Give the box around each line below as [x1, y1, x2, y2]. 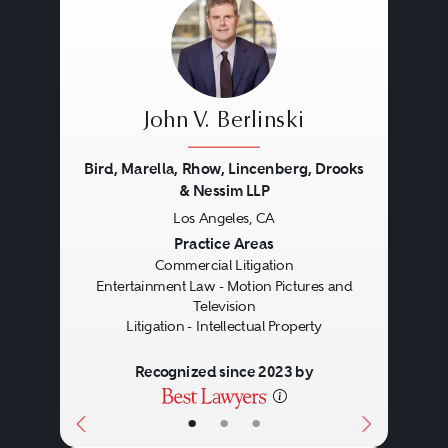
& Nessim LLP [178, 181, 269, 201]
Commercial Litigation [154, 257, 294, 274]
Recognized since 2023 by [134, 362, 314, 382]
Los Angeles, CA [173, 209, 275, 226]
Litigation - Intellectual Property [125, 317, 322, 334]
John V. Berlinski [143, 110, 304, 133]
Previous [74, 210, 162, 237]
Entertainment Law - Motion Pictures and [95, 277, 352, 294]
